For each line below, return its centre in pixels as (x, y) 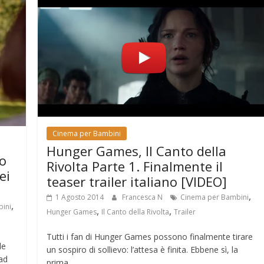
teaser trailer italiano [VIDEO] (137, 182)
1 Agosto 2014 (80, 197)
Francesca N (143, 197)
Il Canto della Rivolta (136, 212)
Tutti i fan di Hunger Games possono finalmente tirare (150, 237)
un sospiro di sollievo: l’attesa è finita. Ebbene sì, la (143, 250)
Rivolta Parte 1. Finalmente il (135, 166)
